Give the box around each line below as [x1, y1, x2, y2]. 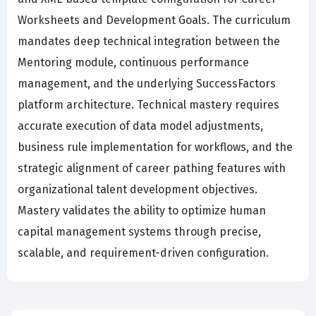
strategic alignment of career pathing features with [18, 162, 286, 176]
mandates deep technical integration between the [18, 35, 280, 49]
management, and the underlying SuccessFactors [18, 77, 276, 91]
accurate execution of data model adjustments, [18, 119, 263, 133]
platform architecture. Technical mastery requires [18, 98, 279, 112]
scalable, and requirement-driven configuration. [18, 246, 269, 260]
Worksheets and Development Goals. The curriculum [18, 13, 291, 28]
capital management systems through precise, [18, 225, 261, 239]
